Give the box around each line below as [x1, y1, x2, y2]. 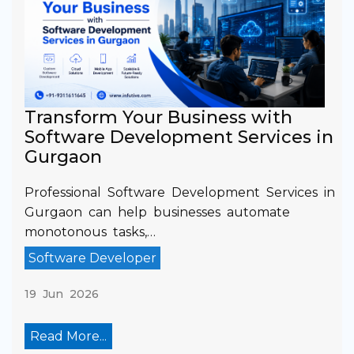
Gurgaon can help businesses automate [24, 204, 290, 220]
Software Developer [28, 250, 156, 265]
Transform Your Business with [24, 106, 292, 128]
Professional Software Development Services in [24, 184, 335, 200]
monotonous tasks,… [24, 224, 156, 239]
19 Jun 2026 [24, 286, 99, 301]
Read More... [30, 328, 107, 344]
